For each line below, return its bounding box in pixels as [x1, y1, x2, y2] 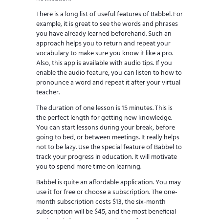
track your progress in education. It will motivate [36, 152, 177, 163]
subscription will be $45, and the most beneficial [36, 206, 176, 218]
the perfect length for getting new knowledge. [36, 112, 172, 124]
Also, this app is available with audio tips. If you [36, 58, 172, 69]
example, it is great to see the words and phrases [36, 19, 178, 30]
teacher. [36, 87, 60, 99]
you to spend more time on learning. [36, 161, 141, 173]
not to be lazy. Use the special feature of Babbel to [36, 142, 182, 153]
